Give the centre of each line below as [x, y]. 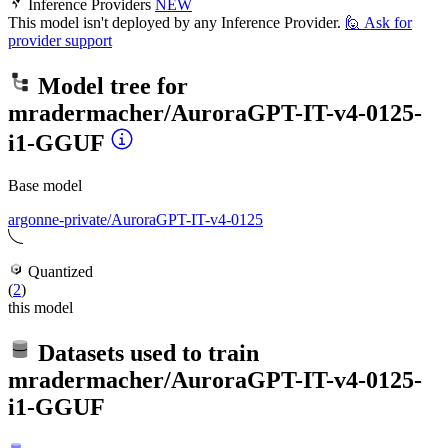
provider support [60, 41]
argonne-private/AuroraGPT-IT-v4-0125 [135, 220]
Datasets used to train [145, 353]
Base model [45, 186]
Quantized [58, 272]
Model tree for [110, 86]
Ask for [388, 23]
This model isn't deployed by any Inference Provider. [174, 23]
